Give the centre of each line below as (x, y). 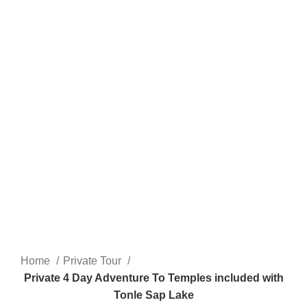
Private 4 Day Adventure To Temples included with (153, 278)
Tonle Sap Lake (153, 295)
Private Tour (94, 260)
